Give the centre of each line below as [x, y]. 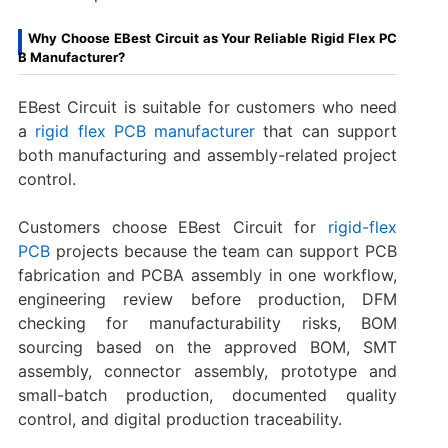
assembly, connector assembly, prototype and [207, 370]
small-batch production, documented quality [207, 394]
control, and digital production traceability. [179, 418]
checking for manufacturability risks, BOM [207, 322]
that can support [326, 130]
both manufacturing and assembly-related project [207, 154]
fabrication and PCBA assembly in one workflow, [207, 274]
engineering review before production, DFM [207, 298]
